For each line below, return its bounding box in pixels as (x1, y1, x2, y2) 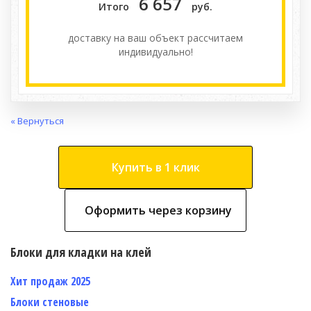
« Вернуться (10, 115, 64, 128)
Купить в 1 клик (111, 159, 200, 175)
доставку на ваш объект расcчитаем (68, 31, 243, 45)
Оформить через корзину (85, 202, 232, 218)
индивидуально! (118, 45, 193, 59)
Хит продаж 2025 (10, 273, 90, 289)
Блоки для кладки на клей (10, 243, 151, 260)
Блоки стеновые (10, 294, 89, 310)
